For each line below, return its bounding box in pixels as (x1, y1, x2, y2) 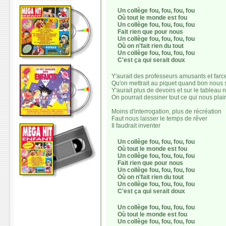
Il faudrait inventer (111, 122, 160, 129)
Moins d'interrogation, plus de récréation (111, 108, 221, 115)
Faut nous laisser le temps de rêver (111, 115, 207, 122)
